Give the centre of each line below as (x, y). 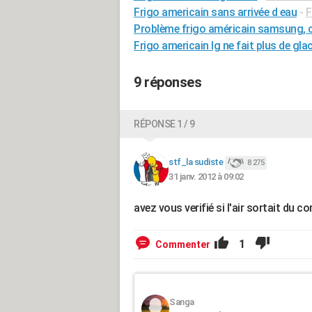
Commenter (183, 244)
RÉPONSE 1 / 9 (164, 124)
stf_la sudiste (196, 162)
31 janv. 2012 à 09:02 (206, 176)
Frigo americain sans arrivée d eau (215, 12)
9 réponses (167, 82)
